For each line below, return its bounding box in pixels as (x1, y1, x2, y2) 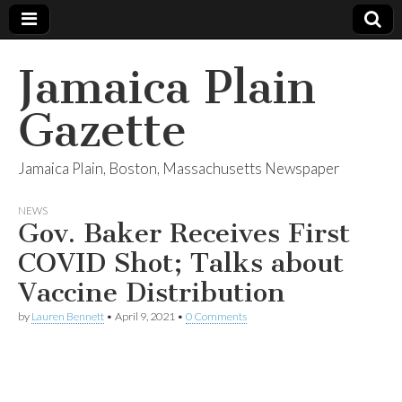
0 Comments (186, 310, 247, 323)
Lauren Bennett (31, 310, 104, 323)
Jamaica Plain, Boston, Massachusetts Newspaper (18, 159, 340, 178)
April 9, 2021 (115, 310, 175, 323)
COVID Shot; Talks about (18, 247, 344, 279)
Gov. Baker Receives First (18, 217, 350, 249)
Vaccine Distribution (18, 276, 285, 309)
